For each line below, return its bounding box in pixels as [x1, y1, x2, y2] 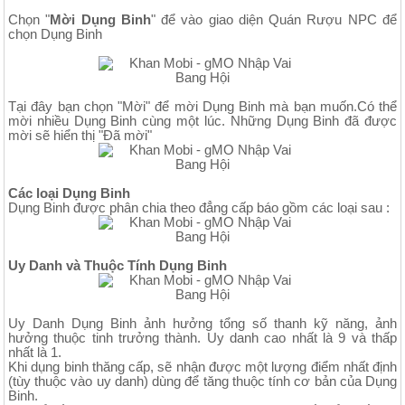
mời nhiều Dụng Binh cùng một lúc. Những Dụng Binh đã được [8, 113, 397, 128]
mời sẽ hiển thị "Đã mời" [8, 127, 152, 143]
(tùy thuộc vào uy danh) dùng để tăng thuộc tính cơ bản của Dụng [8, 373, 397, 389]
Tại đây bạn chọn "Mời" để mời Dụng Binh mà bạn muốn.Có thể [8, 99, 397, 114]
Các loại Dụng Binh [8, 185, 130, 201]
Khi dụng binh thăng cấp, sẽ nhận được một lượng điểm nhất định [8, 359, 397, 374]
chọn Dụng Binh [8, 26, 102, 42]
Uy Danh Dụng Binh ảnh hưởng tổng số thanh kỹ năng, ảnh [8, 316, 397, 331]
